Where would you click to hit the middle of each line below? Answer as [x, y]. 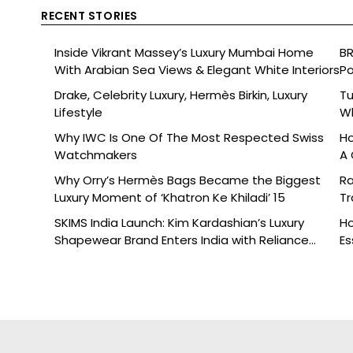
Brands [74, 257]
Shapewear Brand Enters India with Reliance [182, 240]
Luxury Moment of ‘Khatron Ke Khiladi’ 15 [170, 197]
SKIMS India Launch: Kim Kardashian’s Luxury [179, 223]
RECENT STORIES [89, 16]
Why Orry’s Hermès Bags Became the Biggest [188, 180]
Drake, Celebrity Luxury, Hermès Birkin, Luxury [181, 95]
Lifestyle [78, 112]
